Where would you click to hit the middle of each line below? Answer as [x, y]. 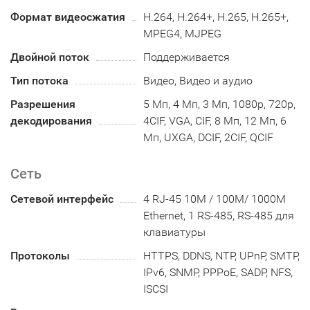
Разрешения [43, 104]
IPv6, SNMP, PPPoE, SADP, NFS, [218, 272]
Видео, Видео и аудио [198, 80]
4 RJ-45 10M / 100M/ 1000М [215, 199]
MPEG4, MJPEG [183, 33]
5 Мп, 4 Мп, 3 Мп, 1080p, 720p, [220, 104]
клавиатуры [175, 232]
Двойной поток [50, 57]
